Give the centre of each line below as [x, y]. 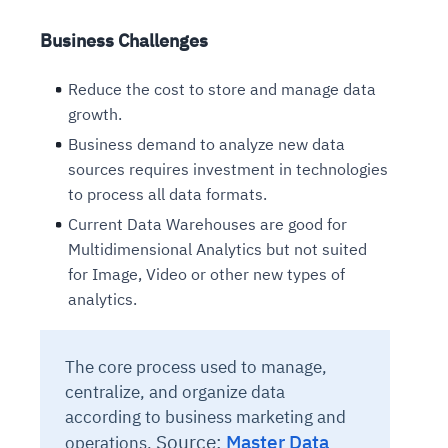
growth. [95, 114]
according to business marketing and [205, 417]
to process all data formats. [167, 194]
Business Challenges [124, 41]
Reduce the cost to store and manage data [222, 89]
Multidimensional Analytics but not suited [217, 249]
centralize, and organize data [175, 392]
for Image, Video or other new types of [206, 274]
